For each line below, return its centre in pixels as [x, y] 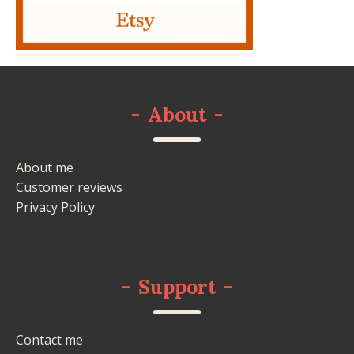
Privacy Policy [55, 207]
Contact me [49, 339]
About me [45, 167]
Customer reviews [69, 187]
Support [177, 286]
